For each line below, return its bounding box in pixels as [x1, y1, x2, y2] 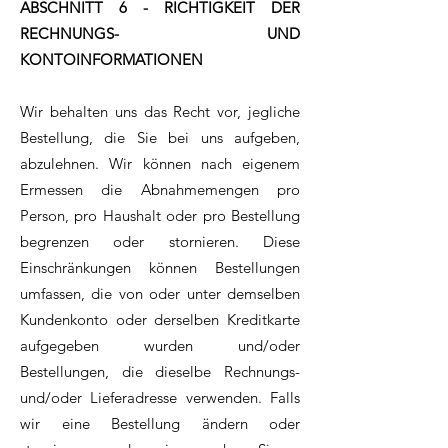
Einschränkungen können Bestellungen [20, 258, 300, 278]
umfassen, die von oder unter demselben [20, 284, 300, 304]
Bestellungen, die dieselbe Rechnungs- [20, 362, 300, 382]
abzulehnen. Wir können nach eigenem [20, 154, 300, 174]
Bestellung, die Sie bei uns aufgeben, [20, 128, 300, 148]
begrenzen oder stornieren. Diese [20, 232, 300, 252]
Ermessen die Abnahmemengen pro [20, 180, 300, 200]
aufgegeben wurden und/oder [20, 336, 300, 356]
